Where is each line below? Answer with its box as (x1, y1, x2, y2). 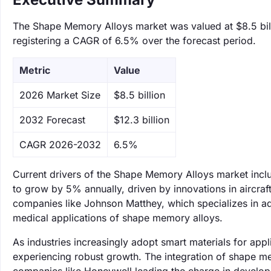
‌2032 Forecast (19, 114, 85, 126)
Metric (19, 64, 50, 76)
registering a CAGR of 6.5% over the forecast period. (13, 34, 256, 47)
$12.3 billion (114, 114, 169, 126)
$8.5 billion (114, 89, 165, 101)
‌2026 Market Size (19, 89, 100, 101)
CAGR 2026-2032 (19, 139, 101, 151)
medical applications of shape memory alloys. (13, 212, 223, 224)
